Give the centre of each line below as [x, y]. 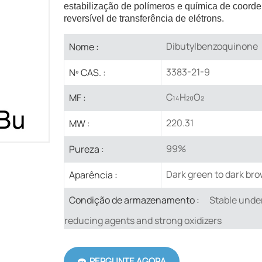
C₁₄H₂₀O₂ [185, 97]
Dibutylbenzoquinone [212, 46]
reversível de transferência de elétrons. [144, 19]
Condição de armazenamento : [134, 200]
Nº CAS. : [87, 72]
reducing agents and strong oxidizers [143, 221]
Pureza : [86, 149]
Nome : [84, 46]
